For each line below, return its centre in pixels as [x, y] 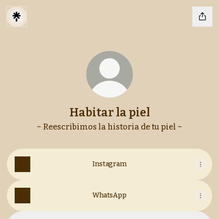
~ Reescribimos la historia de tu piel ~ [109, 127]
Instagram [109, 164]
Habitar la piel [109, 112]
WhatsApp [109, 195]
